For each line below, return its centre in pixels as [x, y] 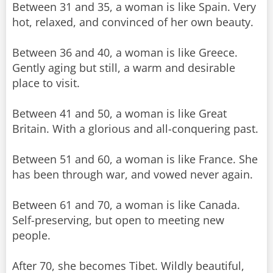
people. [31, 236]
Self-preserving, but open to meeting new [118, 220]
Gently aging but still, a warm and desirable [124, 68]
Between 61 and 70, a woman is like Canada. [126, 205]
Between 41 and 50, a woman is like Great [119, 114]
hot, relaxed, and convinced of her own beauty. [133, 22]
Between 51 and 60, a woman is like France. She [135, 159]
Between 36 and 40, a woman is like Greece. [125, 53]
